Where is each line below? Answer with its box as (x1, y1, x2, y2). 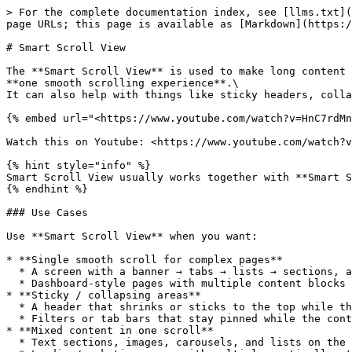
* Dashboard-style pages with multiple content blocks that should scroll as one (6, 277, 19, 289)
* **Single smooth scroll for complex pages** (6, 254, 283, 266)
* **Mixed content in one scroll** (6, 324, 214, 336)
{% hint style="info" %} (6, 159, 151, 171)
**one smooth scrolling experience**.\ (6, 77, 239, 89)
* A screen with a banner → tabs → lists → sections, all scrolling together (6, 266, 19, 277)
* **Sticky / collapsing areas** (6, 289, 201, 301)
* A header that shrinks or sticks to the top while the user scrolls (6, 301, 19, 313)
